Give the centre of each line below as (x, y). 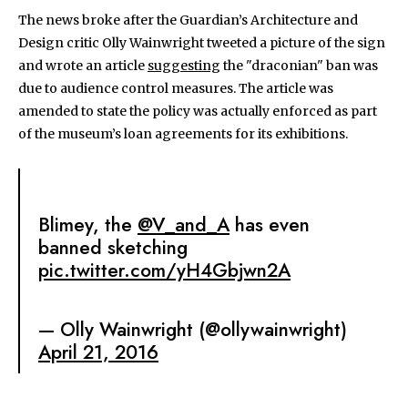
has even (270, 224)
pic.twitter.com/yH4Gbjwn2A (164, 270)
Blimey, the (88, 224)
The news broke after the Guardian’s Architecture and (188, 20)
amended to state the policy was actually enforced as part (198, 111)
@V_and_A (184, 224)
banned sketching (113, 247)
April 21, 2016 (98, 352)
